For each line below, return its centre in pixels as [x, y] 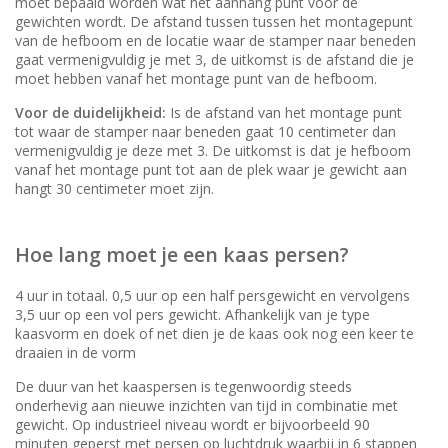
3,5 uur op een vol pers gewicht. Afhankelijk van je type [192, 314]
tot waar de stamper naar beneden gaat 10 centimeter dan [205, 131]
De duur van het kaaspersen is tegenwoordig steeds [183, 386]
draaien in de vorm [75, 352]
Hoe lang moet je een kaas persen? [182, 254]
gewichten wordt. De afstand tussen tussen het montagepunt [214, 21]
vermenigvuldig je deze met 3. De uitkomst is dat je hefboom [213, 150]
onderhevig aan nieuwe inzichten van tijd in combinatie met [206, 405]
